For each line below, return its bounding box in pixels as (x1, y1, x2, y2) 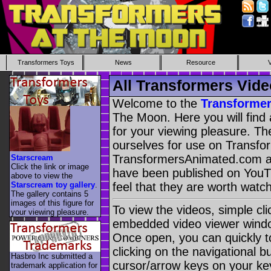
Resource (186, 59, 215, 66)
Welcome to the (113, 97, 201, 111)
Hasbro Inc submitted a (11, 252, 93, 261)
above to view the (11, 171, 73, 180)
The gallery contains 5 (11, 189, 88, 198)
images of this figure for (11, 198, 94, 207)
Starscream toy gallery (11, 180, 95, 189)
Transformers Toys (17, 59, 74, 66)
